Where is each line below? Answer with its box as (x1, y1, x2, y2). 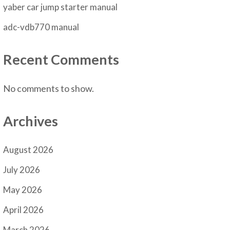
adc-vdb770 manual (3, 22, 80, 33)
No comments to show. (3, 82, 94, 94)
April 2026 (3, 204, 44, 216)
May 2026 (3, 184, 43, 196)
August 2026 (3, 144, 54, 156)
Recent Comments (3, 51, 120, 68)
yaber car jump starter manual (3, 2, 118, 13)
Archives (3, 112, 59, 129)
